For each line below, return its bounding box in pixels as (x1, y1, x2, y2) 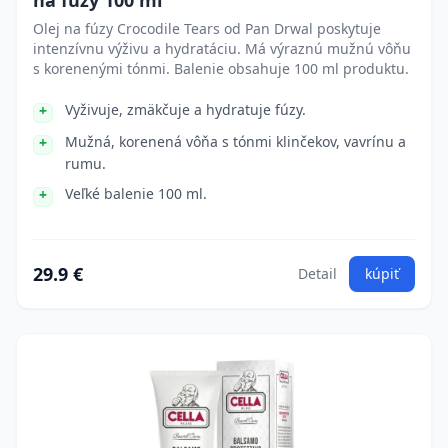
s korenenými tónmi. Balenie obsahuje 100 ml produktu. (33, 59, 409, 78)
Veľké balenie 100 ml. (65, 184, 207, 203)
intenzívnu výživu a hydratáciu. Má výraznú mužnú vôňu (33, 39, 411, 58)
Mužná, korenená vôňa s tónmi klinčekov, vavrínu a (65, 132, 406, 151)
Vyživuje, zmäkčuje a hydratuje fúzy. (65, 100, 306, 119)
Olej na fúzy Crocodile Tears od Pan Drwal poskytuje (33, 19, 381, 38)
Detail (298, 264, 337, 283)
